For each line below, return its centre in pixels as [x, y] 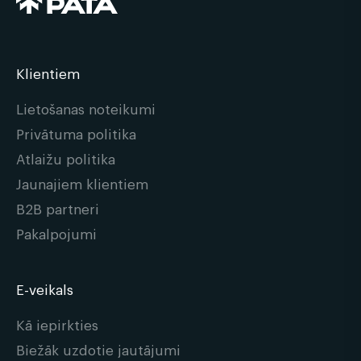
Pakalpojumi [56, 233]
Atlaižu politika [66, 158]
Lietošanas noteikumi [86, 108]
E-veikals [45, 288]
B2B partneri [58, 208]
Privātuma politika [76, 133]
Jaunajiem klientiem [82, 183]
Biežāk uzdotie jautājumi [98, 349]
